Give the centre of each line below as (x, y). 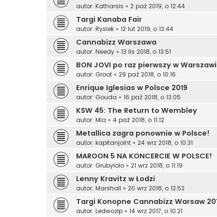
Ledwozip (109, 211)
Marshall (108, 188)
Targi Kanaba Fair (109, 20)
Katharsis (109, 6)
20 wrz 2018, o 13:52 (156, 188)
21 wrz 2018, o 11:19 (157, 166)
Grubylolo (110, 166)
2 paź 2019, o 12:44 (158, 6)
